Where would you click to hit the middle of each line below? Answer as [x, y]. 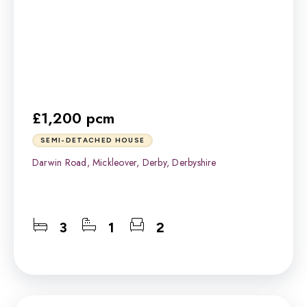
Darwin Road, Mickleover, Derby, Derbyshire [124, 163]
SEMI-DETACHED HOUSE [93, 140]
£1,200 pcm [73, 118]
